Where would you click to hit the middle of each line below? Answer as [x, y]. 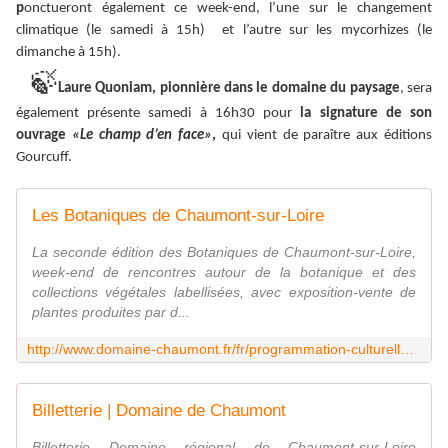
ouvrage [44, 136]
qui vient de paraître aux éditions [324, 136]
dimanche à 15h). [68, 53]
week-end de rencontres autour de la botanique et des [224, 272]
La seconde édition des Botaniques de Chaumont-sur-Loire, [224, 252]
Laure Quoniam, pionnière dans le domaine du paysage [228, 89]
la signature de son [366, 114]
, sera [416, 89]
